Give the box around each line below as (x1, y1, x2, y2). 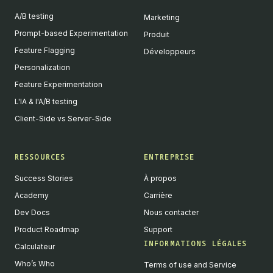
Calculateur (15, 242, 55, 252)
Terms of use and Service (144, 260, 236, 270)
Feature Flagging (15, 46, 75, 55)
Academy (15, 191, 49, 200)
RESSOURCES (15, 152, 66, 163)
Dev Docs (15, 208, 50, 218)
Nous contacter (144, 208, 199, 218)
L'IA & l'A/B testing (15, 97, 77, 107)
